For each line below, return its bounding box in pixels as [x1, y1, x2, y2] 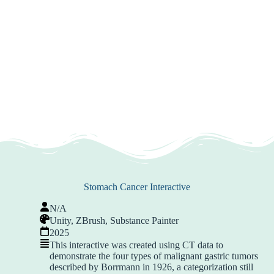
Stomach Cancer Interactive [84, 182, 190, 192]
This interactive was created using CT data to [50, 240, 223, 250]
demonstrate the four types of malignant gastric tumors [50, 251, 258, 261]
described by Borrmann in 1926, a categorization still [50, 262, 253, 272]
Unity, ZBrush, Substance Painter [50, 215, 179, 226]
